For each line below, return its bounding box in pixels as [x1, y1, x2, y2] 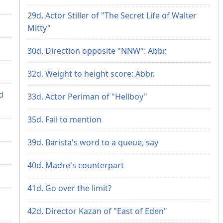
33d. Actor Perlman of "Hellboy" [27, 91, 147, 102]
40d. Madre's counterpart [27, 159, 124, 171]
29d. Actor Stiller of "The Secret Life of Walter [27, 9, 197, 21]
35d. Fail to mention [27, 113, 102, 125]
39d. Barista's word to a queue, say [27, 136, 158, 148]
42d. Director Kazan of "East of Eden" [27, 205, 167, 217]
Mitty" [27, 22, 51, 33]
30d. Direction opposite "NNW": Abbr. [27, 45, 167, 56]
